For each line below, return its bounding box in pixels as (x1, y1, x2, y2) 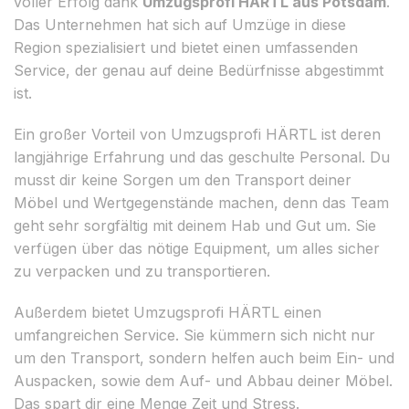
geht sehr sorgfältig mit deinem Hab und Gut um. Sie (14, 215, 376, 235)
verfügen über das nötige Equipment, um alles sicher (14, 238, 380, 257)
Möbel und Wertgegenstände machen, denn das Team (14, 193, 389, 212)
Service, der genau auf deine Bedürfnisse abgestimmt (14, 60, 383, 79)
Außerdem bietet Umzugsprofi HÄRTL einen (14, 302, 321, 321)
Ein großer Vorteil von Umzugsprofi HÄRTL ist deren (14, 124, 381, 143)
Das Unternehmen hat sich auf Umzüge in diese (14, 15, 346, 34)
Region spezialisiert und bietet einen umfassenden (14, 37, 358, 57)
